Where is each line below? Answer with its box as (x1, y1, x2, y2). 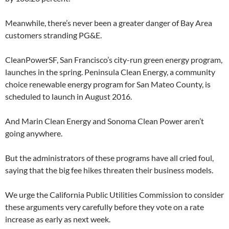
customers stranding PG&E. (5, 30, 102, 40)
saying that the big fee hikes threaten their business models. (5, 165, 213, 175)
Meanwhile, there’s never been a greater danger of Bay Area (5, 17, 212, 28)
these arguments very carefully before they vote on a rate (5, 201, 204, 212)
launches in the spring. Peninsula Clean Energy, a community (5, 66, 215, 77)
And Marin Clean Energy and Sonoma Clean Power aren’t (5, 116, 204, 126)
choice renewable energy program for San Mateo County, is (5, 79, 211, 89)
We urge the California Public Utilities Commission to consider (5, 189, 224, 199)
